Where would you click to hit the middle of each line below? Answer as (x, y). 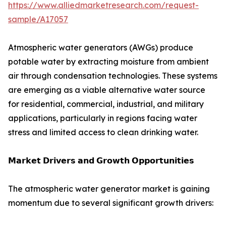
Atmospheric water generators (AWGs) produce (101, 48)
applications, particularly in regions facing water (103, 118)
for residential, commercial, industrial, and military (106, 104)
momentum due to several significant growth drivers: (111, 203)
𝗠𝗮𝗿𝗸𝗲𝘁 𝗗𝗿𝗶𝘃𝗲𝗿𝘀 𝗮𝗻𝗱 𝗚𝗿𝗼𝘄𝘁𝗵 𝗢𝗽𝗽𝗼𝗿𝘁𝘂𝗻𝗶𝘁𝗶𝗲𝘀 (101, 161)
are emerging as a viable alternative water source (107, 90)
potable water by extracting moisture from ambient (108, 62)
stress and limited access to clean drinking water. (103, 132)
